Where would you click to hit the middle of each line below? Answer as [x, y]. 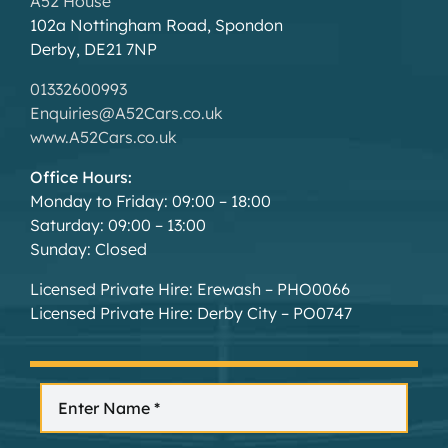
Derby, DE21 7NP [93, 49]
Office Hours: [80, 177]
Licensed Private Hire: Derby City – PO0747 [190, 313]
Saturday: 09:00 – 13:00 [117, 225]
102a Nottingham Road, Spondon [156, 25]
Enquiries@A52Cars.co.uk [126, 113]
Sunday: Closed [88, 249]
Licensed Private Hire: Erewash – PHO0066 [189, 289]
